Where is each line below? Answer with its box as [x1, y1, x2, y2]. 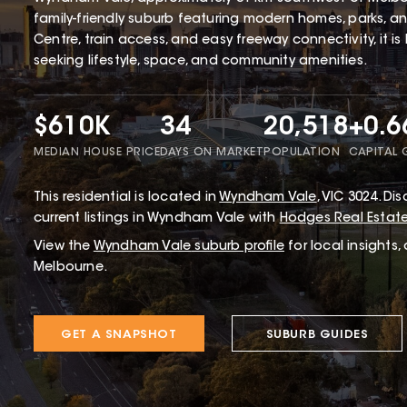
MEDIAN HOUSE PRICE [34, 146, 160, 158]
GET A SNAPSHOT [61, 328, 177, 341]
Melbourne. [34, 261, 107, 274]
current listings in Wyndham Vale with [34, 212, 280, 225]
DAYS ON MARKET [160, 146, 263, 158]
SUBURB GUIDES [265, 328, 369, 341]
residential [63, 191, 132, 204]
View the [34, 240, 91, 253]
